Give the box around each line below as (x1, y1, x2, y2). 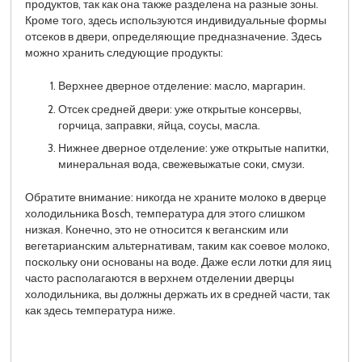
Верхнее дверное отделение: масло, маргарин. (57, 79, 305, 93)
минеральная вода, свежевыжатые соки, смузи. (57, 157, 305, 170)
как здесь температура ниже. (25, 304, 176, 318)
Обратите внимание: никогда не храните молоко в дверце (25, 191, 327, 204)
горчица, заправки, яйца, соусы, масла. (57, 118, 260, 132)
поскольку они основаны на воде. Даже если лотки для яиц (25, 255, 332, 269)
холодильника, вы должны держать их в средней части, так (25, 288, 330, 301)
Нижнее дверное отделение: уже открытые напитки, (57, 141, 329, 154)
